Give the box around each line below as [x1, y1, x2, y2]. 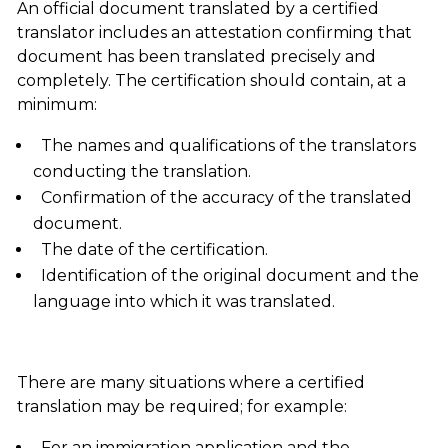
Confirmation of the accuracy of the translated [40, 188, 412, 208]
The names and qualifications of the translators [40, 136, 416, 156]
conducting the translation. [32, 162, 251, 182]
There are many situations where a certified [16, 373, 365, 393]
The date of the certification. [40, 240, 268, 260]
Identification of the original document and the [40, 266, 419, 286]
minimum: [16, 95, 97, 115]
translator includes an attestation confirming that [16, 23, 412, 43]
